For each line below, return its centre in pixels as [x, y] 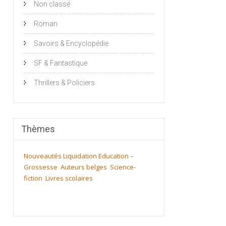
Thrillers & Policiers [64, 82]
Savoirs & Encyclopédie [71, 43]
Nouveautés [43, 156]
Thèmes [38, 129]
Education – [116, 156]
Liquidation [80, 156]
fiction [33, 178]
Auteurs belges [84, 167]
